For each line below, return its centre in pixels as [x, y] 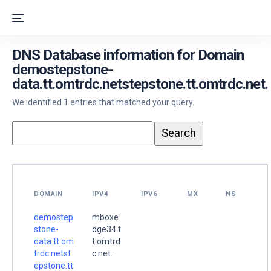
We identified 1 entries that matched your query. [103, 102]
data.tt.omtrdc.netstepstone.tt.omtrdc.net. [140, 84]
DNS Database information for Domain [128, 55]
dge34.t [106, 229]
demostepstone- [62, 70]
